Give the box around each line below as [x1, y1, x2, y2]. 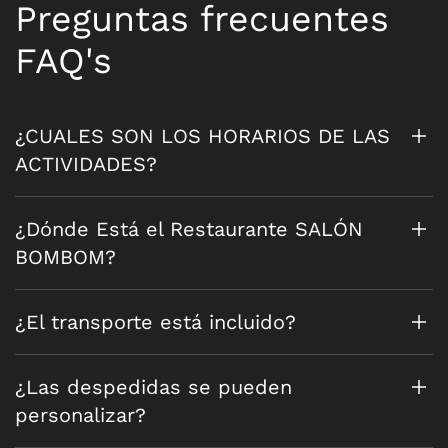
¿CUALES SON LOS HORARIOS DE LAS [15, 124, 390, 149]
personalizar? [15, 403, 146, 428]
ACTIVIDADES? [15, 152, 157, 177]
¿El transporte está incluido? [15, 310, 296, 335]
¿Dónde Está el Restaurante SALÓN [15, 217, 363, 242]
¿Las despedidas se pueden [15, 375, 292, 400]
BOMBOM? [15, 245, 116, 270]
